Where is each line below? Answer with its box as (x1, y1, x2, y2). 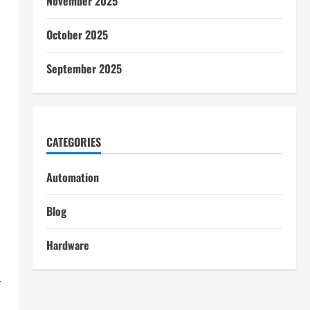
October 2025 (46, 26, 108, 44)
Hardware (46, 237, 89, 254)
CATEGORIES (46, 134, 101, 151)
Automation (46, 169, 99, 186)
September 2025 (46, 60, 122, 77)
